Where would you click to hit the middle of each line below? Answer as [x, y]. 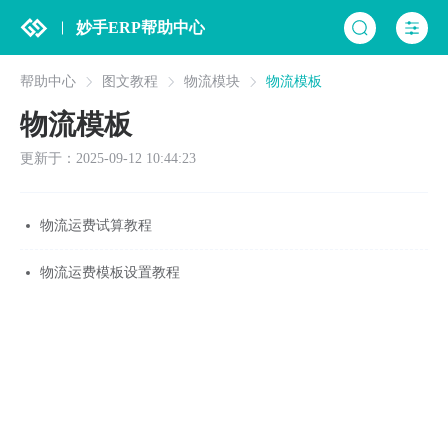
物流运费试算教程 [96, 225]
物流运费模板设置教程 [110, 272]
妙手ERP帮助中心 [140, 27]
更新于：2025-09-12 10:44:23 [108, 158]
